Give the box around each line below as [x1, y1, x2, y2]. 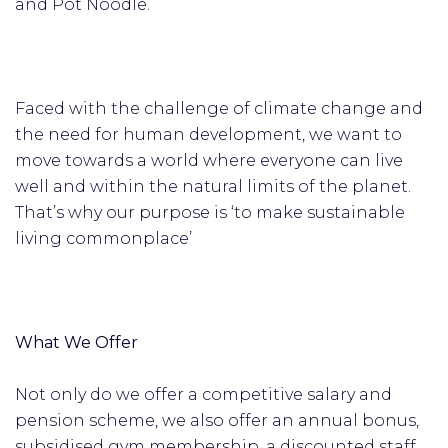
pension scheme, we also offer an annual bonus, [15, 411, 419, 430]
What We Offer [15, 333, 142, 352]
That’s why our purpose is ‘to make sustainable [15, 203, 405, 222]
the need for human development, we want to [15, 125, 402, 144]
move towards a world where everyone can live [15, 151, 403, 170]
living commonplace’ [15, 229, 200, 248]
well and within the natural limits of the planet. [15, 177, 411, 196]
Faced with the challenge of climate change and [15, 99, 423, 118]
